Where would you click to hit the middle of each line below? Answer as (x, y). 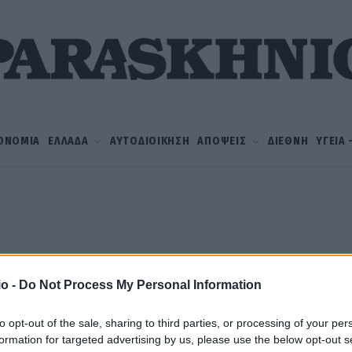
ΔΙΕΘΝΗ (288, 141)
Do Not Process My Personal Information (140, 284)
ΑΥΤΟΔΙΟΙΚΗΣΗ (150, 141)
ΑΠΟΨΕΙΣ (222, 141)
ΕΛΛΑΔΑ (68, 141)
